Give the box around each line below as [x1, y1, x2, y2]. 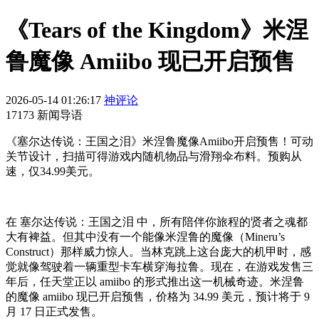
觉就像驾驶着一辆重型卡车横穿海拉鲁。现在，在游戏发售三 [6, 260, 313, 273]
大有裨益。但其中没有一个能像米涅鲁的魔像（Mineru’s [6, 230, 285, 243]
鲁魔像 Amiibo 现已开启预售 [6, 48, 295, 75]
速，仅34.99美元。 [6, 164, 100, 177]
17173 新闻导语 [6, 108, 83, 121]
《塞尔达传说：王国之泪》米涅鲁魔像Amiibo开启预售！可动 [6, 135, 313, 147]
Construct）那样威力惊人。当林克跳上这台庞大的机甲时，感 [6, 245, 311, 258]
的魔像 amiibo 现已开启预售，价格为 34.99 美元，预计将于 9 [6, 290, 310, 303]
